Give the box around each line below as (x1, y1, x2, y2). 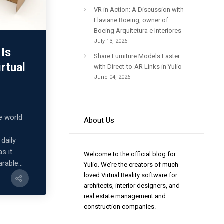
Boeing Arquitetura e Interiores (94, 26, 182, 34)
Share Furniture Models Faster (94, 52, 180, 60)
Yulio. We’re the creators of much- (84, 160, 181, 168)
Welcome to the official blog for (84, 150, 176, 158)
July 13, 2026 (94, 37, 128, 44)
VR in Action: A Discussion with (94, 5, 184, 13)
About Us (84, 115, 115, 125)
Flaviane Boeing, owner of (94, 16, 169, 24)
